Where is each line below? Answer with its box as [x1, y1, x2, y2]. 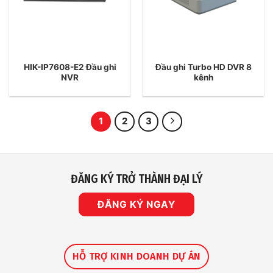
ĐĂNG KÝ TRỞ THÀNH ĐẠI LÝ [71, 172, 202, 186]
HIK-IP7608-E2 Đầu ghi [23, 62, 116, 72]
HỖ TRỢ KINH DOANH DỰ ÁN [72, 250, 201, 263]
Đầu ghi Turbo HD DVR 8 [155, 62, 252, 72]
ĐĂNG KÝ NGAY [97, 198, 175, 210]
